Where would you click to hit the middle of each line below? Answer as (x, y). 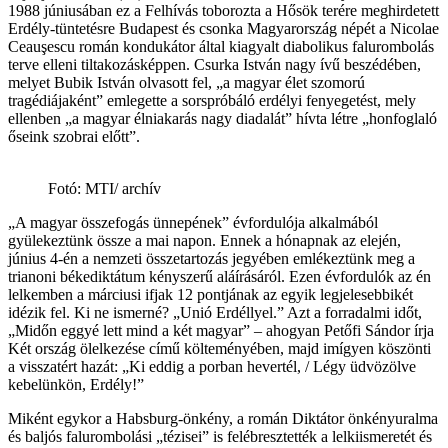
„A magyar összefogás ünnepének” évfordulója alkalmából (193, 222)
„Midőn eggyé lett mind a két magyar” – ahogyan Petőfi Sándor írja (221, 330)
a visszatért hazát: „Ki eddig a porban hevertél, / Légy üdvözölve (212, 366)
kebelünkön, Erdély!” (76, 384)
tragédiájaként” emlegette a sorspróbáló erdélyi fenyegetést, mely (212, 100)
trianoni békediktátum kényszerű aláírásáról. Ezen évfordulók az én (219, 276)
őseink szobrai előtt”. (74, 136)
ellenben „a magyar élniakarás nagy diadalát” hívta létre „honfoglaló (222, 118)
